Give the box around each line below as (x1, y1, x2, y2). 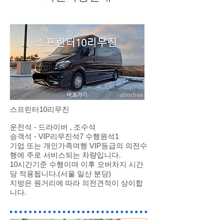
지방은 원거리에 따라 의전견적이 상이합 (10, 179, 143, 187)
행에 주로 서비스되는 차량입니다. (10, 151, 121, 159)
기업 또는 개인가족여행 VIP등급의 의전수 (10, 141, 147, 150)
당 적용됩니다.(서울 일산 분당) (10, 169, 111, 178)
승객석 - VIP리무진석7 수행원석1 (10, 132, 119, 140)
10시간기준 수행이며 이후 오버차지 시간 (10, 160, 143, 168)
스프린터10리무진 (10, 105, 69, 113)
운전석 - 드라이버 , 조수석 (10, 123, 96, 131)
